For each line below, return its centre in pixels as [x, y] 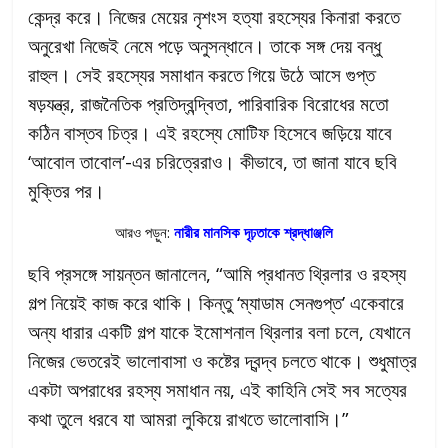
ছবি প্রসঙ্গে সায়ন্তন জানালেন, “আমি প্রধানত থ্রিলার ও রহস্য [217, 274]
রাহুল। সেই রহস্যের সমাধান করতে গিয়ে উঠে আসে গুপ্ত [202, 75]
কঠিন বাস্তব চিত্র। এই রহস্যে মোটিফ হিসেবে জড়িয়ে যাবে [210, 133]
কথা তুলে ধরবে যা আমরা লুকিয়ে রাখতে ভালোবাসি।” [189, 419]
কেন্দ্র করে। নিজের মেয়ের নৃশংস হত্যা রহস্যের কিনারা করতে [214, 17]
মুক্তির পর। [69, 191]
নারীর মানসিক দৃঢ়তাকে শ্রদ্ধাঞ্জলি [253, 232]
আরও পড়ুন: [144, 232]
